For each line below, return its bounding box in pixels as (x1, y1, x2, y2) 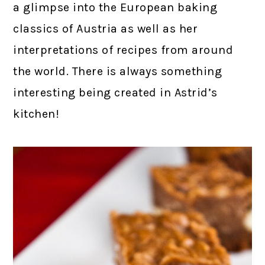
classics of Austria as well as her (13, 21, 198, 35)
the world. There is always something (13, 64, 222, 78)
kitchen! (13, 106, 60, 121)
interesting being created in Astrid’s (13, 85, 218, 99)
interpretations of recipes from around (13, 43, 234, 57)
